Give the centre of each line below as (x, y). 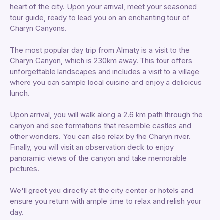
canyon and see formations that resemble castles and (100, 125)
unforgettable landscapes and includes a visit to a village (105, 71)
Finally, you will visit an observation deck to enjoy (92, 147)
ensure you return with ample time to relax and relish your (106, 201)
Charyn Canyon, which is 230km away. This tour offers (101, 61)
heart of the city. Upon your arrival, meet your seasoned (103, 7)
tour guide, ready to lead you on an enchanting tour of (100, 17)
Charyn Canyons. (38, 28)
